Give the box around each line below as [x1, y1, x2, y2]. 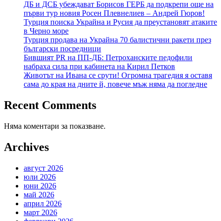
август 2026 [24, 163, 63, 172]
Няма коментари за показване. [4, 121, 106, 130]
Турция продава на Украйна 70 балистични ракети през [24, 35, 211, 44]
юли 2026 [24, 172, 56, 181]
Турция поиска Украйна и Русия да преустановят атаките [24, 17, 217, 26]
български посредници [24, 44, 101, 53]
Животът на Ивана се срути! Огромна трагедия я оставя [24, 71, 212, 79]
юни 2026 [24, 181, 56, 190]
